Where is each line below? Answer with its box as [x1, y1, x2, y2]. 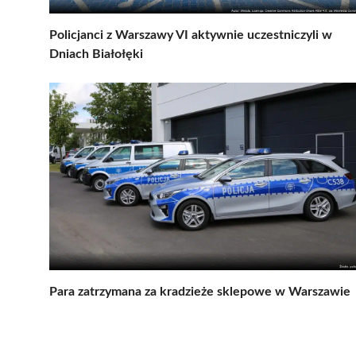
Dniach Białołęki [49, 47, 143, 60]
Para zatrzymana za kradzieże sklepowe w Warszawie [49, 284, 350, 298]
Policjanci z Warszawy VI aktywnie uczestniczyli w [49, 28, 332, 41]
